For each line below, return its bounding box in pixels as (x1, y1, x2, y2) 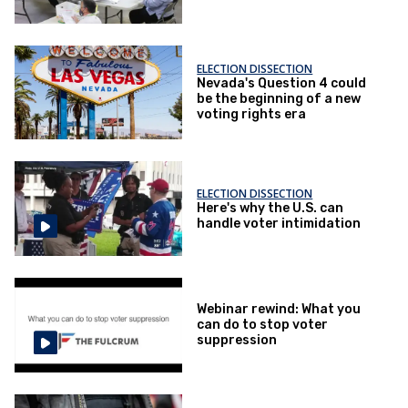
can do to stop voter (197, 317, 329, 333)
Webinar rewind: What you (197, 301, 362, 318)
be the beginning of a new (197, 91, 362, 107)
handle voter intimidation (197, 215, 362, 231)
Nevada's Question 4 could (197, 76, 367, 92)
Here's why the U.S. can (197, 199, 344, 216)
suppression (197, 332, 278, 349)
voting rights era (197, 107, 307, 123)
